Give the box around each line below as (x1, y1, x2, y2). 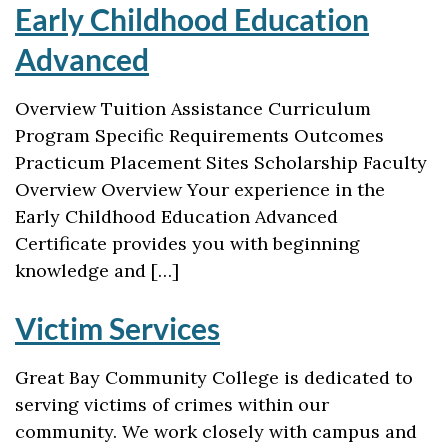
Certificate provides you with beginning (15, 232, 360, 255)
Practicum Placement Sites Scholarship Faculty (15, 151, 427, 174)
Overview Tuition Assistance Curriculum (15, 97, 371, 120)
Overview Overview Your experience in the (15, 178, 385, 201)
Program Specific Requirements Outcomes (15, 124, 384, 147)
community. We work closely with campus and (15, 420, 417, 443)
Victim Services (15, 310, 220, 346)
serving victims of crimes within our (15, 393, 329, 416)
